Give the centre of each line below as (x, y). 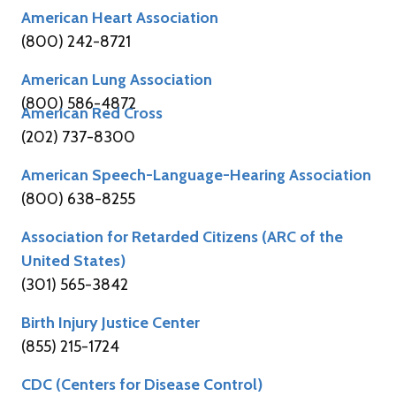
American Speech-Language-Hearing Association (196, 175)
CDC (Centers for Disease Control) (142, 384)
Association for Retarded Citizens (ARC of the (182, 236)
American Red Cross (92, 113)
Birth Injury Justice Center (110, 322)
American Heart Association (120, 17)
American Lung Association (117, 79)
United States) (73, 260)
